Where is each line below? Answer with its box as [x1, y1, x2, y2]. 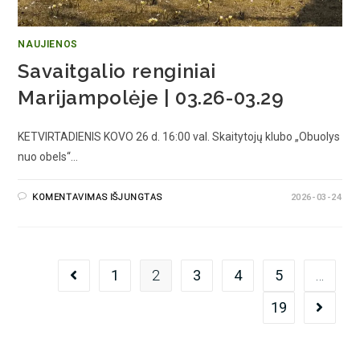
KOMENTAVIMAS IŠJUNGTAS [32, 191, 162, 202]
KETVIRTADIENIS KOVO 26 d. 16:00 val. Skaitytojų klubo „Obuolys [18, 129, 341, 143]
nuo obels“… [18, 149, 79, 163]
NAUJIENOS [18, 38, 78, 50]
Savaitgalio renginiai [18, 59, 217, 83]
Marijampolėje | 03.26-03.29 [18, 85, 284, 109]
